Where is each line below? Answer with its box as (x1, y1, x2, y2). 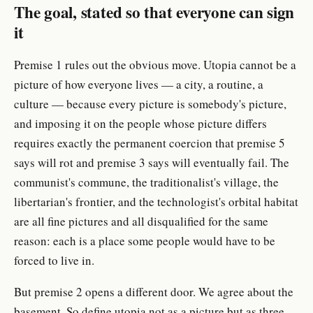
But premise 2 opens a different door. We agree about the (14, 283, 293, 300)
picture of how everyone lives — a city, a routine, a (14, 75, 263, 92)
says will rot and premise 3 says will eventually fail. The (14, 154, 289, 170)
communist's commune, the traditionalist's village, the (14, 173, 279, 190)
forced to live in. (14, 252, 94, 268)
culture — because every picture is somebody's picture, (14, 95, 286, 112)
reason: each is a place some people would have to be (14, 232, 275, 249)
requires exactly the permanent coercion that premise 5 (14, 134, 285, 151)
